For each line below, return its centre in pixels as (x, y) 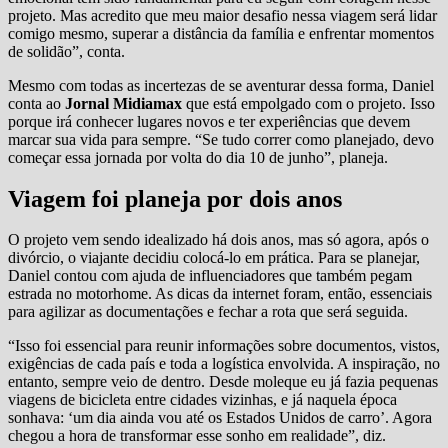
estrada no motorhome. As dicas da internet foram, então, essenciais (220, 293)
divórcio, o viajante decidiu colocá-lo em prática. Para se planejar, (214, 257)
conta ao (36, 103)
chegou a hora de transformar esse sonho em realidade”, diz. (197, 435)
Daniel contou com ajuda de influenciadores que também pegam (210, 275)
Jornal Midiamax (123, 103)
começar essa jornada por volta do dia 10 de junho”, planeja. (198, 157)
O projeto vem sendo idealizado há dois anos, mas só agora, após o (218, 239)
